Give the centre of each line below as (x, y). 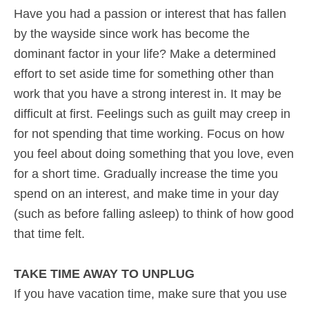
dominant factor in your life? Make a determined (145, 54)
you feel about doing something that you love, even (154, 154)
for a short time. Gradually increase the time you (146, 174)
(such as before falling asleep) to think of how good (154, 214)
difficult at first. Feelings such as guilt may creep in (152, 114)
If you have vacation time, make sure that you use (150, 294)
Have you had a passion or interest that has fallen (150, 14)
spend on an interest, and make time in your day (146, 194)
